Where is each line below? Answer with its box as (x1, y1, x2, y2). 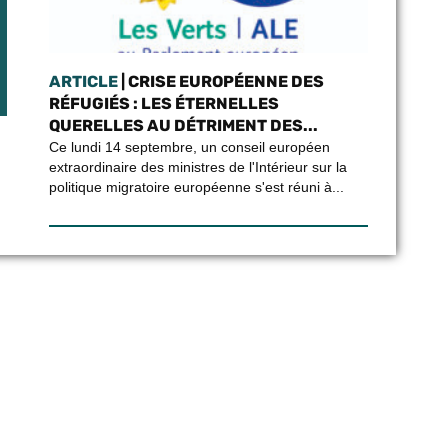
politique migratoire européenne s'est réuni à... (48, 179, 344, 195)
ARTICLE (48, 72, 118, 91)
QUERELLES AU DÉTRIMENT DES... (48, 116, 318, 135)
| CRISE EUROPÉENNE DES (117, 72, 324, 91)
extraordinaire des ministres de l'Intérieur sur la (48, 159, 347, 175)
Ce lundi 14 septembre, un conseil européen (48, 139, 330, 155)
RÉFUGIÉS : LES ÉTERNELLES (48, 94, 279, 113)
